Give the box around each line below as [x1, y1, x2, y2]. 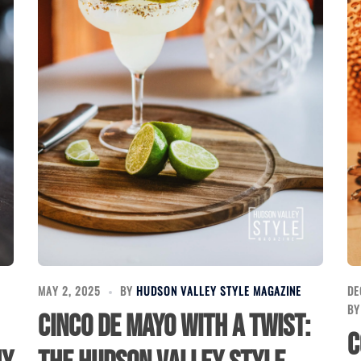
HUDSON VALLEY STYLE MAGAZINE [136, 282, 302, 300]
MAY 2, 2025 [38, 282, 102, 300]
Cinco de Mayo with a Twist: [38, 309, 311, 346]
